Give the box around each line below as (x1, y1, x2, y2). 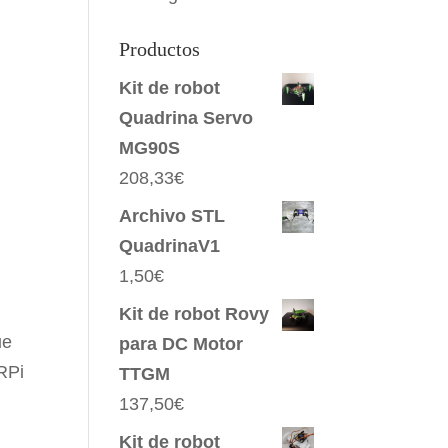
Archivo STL (119, 206, 226, 226)
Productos (119, 38, 201, 60)
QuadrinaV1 (119, 236, 221, 256)
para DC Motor (119, 334, 244, 354)
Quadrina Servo (119, 108, 254, 128)
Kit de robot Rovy (119, 304, 270, 324)
